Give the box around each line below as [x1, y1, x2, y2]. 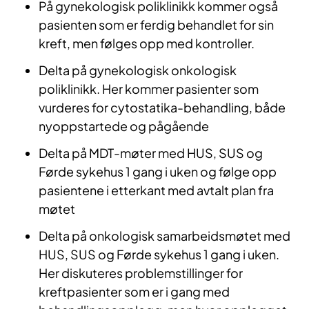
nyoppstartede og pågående [39, 118, 209, 134]
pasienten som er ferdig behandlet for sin [39, 17, 274, 33]
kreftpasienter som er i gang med [39, 283, 230, 300]
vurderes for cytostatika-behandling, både [39, 99, 286, 116]
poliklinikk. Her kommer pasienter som [39, 81, 259, 97]
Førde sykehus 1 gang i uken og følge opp [39, 163, 277, 180]
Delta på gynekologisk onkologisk [39, 62, 237, 79]
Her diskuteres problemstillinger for [39, 265, 243, 281]
